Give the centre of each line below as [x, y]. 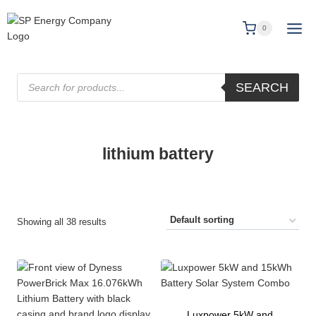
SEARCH [262, 87]
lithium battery [158, 154]
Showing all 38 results [62, 222]
